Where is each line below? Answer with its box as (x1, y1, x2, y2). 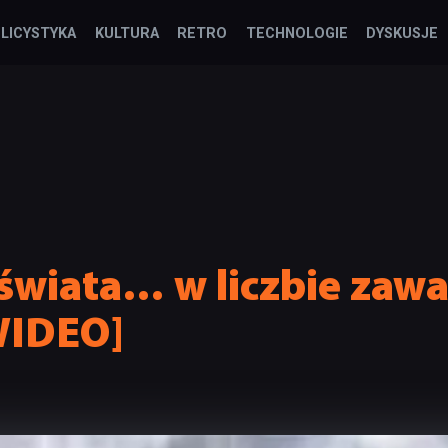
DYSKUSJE (365, 25, 438, 42)
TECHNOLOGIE (245, 25, 348, 42)
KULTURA (94, 25, 159, 42)
